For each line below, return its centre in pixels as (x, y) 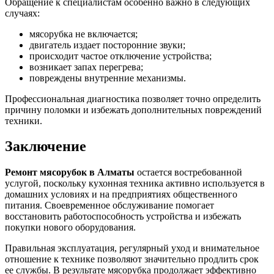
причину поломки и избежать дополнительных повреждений (133, 109)
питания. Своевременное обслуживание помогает (109, 206)
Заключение (46, 146)
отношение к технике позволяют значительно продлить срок (132, 259)
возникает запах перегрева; (86, 67)
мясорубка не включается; (83, 34)
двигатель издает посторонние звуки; (107, 45)
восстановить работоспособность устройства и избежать (123, 217)
